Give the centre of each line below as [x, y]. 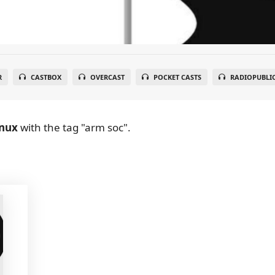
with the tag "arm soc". [74, 127]
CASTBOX [46, 77]
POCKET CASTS [177, 77]
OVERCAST [107, 77]
